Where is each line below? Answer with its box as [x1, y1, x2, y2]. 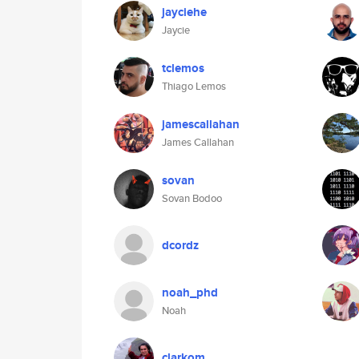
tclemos [162, 59, 204, 77]
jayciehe [162, 3, 207, 21]
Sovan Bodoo [162, 191, 222, 206]
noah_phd [162, 284, 218, 301]
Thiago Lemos [162, 79, 226, 94]
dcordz [162, 236, 199, 254]
